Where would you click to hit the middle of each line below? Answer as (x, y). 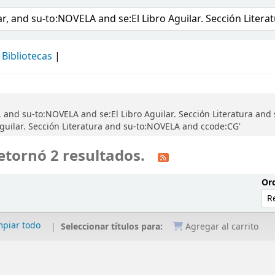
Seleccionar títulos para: (113, 227)
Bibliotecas (27, 56)
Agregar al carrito (221, 227)
